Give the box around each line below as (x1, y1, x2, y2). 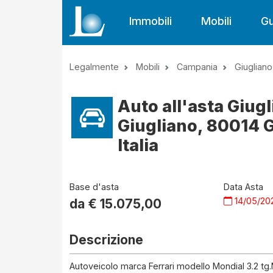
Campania (177, 62, 218, 72)
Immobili (129, 15, 172, 27)
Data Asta (224, 182, 264, 192)
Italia (118, 135, 158, 155)
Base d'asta (69, 182, 119, 192)
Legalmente (69, 62, 119, 72)
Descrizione (69, 232, 143, 247)
